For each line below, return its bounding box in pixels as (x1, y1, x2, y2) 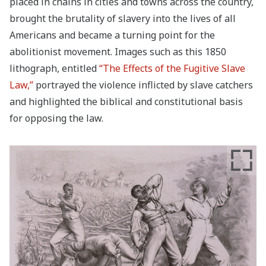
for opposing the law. (9, 112, 103, 125)
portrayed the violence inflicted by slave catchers (33, 78, 253, 92)
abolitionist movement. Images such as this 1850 (9, 45, 226, 59)
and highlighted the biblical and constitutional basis (9, 95, 243, 109)
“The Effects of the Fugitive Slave (99, 62, 245, 75)
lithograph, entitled (9, 62, 99, 75)
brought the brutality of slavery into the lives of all (9, 12, 236, 26)
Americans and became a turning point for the (9, 28, 215, 42)
